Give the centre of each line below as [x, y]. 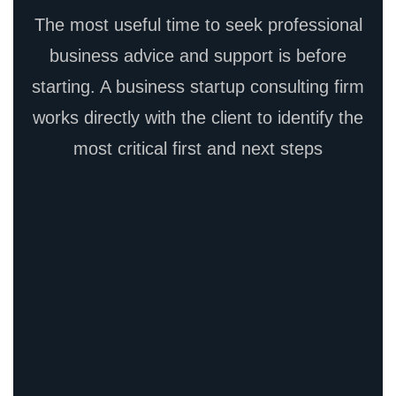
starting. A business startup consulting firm [198, 87]
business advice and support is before [198, 56]
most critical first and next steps [198, 148]
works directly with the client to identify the [198, 118]
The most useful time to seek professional [198, 25]
